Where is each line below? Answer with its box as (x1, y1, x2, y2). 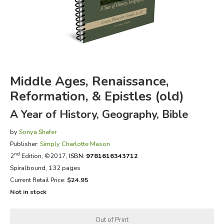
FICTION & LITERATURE (15, 14, 104, 26)
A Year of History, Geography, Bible (9, 106, 188, 122)
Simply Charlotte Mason (39, 139, 110, 148)
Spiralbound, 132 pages (9, 163, 80, 172)
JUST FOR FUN (15, 64, 70, 76)
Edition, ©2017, (19, 151, 69, 160)
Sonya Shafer (18, 127, 56, 136)
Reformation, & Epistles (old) (9, 87, 184, 105)
